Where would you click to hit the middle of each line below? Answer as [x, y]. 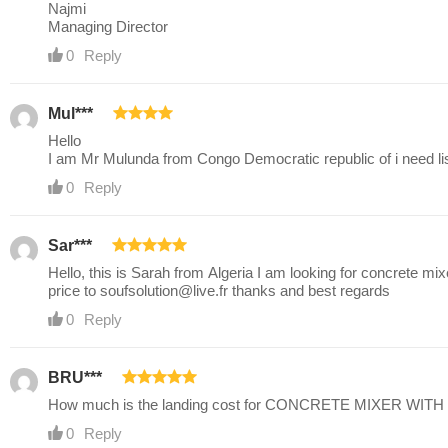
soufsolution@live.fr [164, 291]
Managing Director [108, 27]
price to [74, 291]
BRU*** [75, 378]
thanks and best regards [309, 291]
